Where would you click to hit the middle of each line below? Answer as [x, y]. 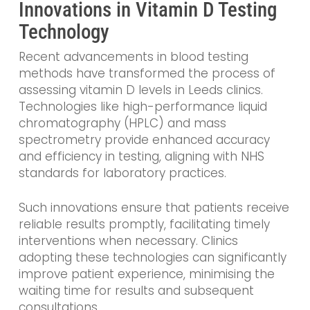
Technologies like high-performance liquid [143, 107]
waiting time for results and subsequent [136, 290]
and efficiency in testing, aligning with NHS [141, 157]
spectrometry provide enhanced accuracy [144, 140]
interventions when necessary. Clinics [128, 240]
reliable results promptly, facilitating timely [144, 224]
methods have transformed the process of [147, 74]
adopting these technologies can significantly [152, 257]
